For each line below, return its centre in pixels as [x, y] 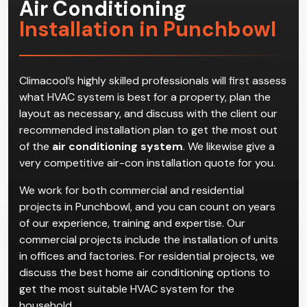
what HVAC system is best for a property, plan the [145, 97]
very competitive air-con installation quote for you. [147, 163]
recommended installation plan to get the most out [148, 130]
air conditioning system [118, 147]
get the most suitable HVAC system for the [127, 289]
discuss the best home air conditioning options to [145, 273]
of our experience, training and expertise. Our [132, 223]
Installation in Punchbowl [148, 29]
